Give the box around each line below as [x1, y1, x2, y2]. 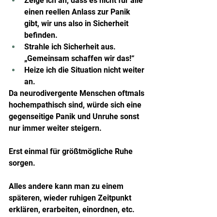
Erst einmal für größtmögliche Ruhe [9, 146, 135, 156]
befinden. [24, 30, 58, 40]
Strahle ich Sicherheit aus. [24, 42, 118, 51]
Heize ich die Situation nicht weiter [24, 65, 146, 75]
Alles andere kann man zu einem [9, 181, 125, 191]
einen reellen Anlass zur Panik [24, 7, 132, 16]
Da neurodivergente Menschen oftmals [9, 88, 146, 98]
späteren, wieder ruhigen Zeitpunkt [9, 193, 133, 202]
